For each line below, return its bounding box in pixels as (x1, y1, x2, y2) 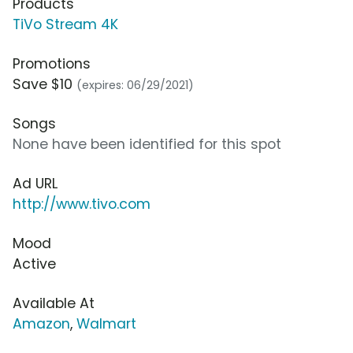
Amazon (13, 314, 70, 334)
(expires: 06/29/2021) (76, 77, 194, 94)
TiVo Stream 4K (13, 15, 118, 35)
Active (13, 255, 56, 274)
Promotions (13, 54, 91, 74)
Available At (13, 294, 95, 314)
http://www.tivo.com (13, 195, 150, 214)
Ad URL (13, 174, 58, 194)
